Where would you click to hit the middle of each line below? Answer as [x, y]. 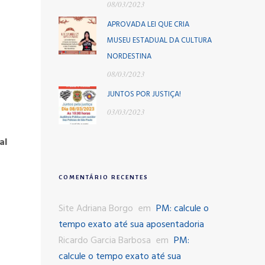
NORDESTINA [129, 56]
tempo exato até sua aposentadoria [131, 225]
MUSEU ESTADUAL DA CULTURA [159, 41]
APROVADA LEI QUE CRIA [148, 25]
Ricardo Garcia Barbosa [104, 241]
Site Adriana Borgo [96, 209]
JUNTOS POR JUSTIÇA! [144, 94]
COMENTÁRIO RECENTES [103, 177]
